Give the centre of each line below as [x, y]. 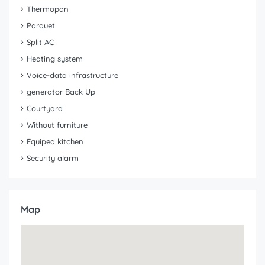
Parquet [41, 26]
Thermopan [48, 9]
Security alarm [53, 158]
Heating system [55, 59]
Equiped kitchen [55, 142]
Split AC [40, 42]
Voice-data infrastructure [72, 75]
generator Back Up [61, 92]
